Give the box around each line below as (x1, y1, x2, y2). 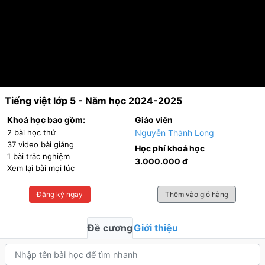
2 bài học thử (7, 128, 56, 137)
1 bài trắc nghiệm (7, 151, 70, 161)
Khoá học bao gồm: (7, 115, 85, 125)
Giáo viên (135, 115, 173, 125)
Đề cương (87, 222, 132, 234)
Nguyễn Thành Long (135, 128, 214, 138)
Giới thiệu (133, 222, 178, 234)
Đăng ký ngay (37, 190, 83, 199)
